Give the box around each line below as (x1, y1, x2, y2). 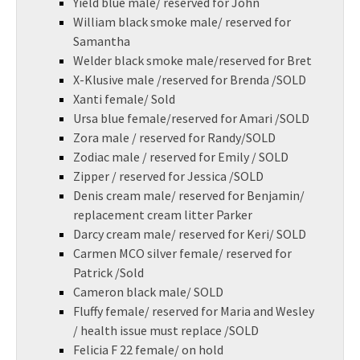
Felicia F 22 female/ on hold (73, 342, 223, 358)
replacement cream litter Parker (73, 207, 252, 223)
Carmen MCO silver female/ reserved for (73, 245, 292, 261)
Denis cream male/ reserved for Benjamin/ (73, 187, 305, 203)
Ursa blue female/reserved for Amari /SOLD (73, 110, 309, 126)
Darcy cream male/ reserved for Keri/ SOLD (73, 226, 306, 242)
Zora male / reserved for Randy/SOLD (73, 129, 276, 145)
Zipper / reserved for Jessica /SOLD (73, 168, 264, 184)
